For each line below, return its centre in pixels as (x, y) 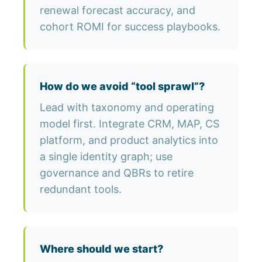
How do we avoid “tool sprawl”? (122, 87)
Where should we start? (101, 249)
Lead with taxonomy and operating (127, 108)
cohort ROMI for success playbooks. (130, 27)
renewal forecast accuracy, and (118, 11)
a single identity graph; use (106, 157)
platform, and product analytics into (129, 140)
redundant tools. (81, 189)
